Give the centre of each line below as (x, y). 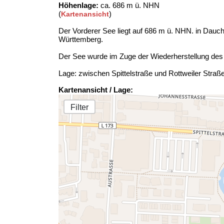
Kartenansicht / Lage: (96, 90)
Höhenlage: (78, 5)
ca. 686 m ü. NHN (129, 5)
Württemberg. (81, 39)
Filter (79, 107)
